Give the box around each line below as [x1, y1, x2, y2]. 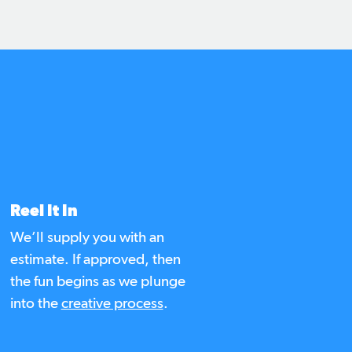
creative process [60, 296, 163, 312]
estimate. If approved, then [9, 252, 181, 268]
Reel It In [9, 203, 78, 220]
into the [9, 296, 61, 312]
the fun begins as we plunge [9, 274, 185, 290]
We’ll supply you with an [9, 230, 164, 246]
